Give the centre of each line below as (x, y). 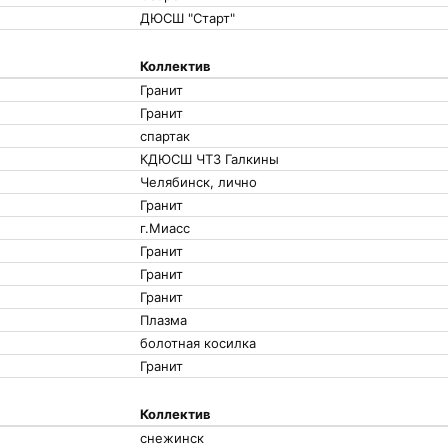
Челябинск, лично (198, 182)
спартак (165, 136)
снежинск (172, 438)
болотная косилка (198, 343)
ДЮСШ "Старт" (187, 18)
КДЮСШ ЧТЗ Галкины (209, 159)
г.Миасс (165, 228)
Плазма (163, 320)
